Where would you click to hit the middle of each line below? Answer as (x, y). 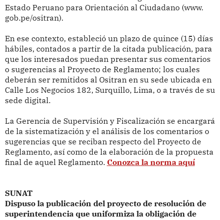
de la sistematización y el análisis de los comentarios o (107, 131)
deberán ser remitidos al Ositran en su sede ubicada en (108, 80)
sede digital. (27, 100)
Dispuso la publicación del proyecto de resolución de (105, 204)
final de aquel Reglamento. (56, 162)
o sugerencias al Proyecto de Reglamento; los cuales (102, 69)
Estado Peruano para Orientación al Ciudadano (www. (104, 8)
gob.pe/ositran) (33, 18)
